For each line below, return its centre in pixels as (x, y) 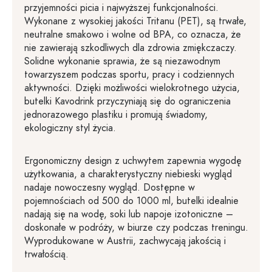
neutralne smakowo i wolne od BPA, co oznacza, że (133, 35)
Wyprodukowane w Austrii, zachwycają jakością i (125, 241)
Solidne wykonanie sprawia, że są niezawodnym (122, 61)
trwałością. (46, 254)
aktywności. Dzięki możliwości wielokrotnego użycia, (132, 88)
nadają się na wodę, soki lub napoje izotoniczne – (129, 214)
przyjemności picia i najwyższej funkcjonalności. (121, 8)
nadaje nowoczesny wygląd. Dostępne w (110, 188)
